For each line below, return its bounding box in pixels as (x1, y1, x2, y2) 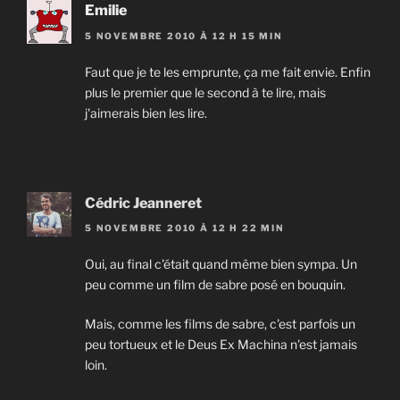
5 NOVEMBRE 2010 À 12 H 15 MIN (85, 29, 283, 41)
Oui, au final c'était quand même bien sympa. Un (85, 255, 357, 271)
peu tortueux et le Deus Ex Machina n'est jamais (85, 336, 357, 352)
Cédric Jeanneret (85, 194, 202, 212)
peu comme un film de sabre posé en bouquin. (85, 276, 346, 292)
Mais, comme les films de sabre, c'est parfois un (85, 315, 355, 331)
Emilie (85, 2, 127, 20)
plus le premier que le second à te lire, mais (85, 84, 326, 100)
